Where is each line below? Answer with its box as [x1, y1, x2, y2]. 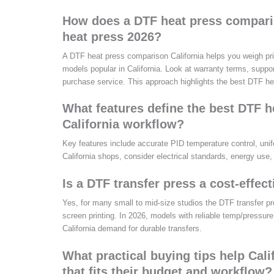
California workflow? [62, 117, 184, 131]
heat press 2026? [62, 29, 161, 43]
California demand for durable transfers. [62, 224, 202, 234]
